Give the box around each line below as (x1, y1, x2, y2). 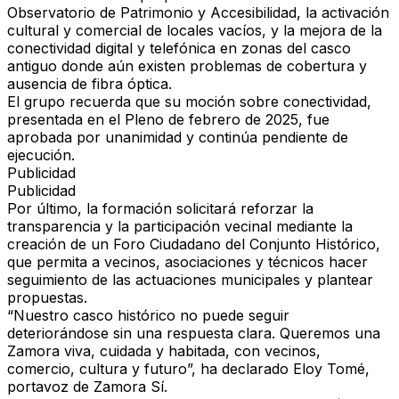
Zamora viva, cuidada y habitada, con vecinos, (7, 342, 321, 361)
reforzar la (240, 199, 313, 218)
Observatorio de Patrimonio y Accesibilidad (7, 4, 297, 22)
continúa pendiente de (199, 128, 348, 147)
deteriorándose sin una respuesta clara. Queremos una (7, 324, 380, 343)
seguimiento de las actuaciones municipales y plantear (7, 271, 373, 289)
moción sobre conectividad (185, 93, 367, 111)
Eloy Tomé (293, 360, 365, 379)
